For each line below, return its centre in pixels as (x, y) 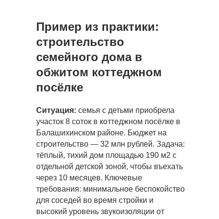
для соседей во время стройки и (95, 200)
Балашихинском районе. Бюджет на (101, 133)
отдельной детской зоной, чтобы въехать (109, 166)
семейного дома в (89, 57)
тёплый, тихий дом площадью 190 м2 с (106, 155)
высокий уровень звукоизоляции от (100, 211)
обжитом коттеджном (99, 72)
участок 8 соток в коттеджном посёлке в (108, 121)
